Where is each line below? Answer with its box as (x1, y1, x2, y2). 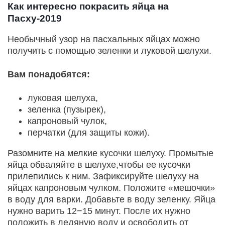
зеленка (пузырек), (28, 104, 106, 115)
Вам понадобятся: (8, 69, 90, 80)
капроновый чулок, (28, 116, 107, 127)
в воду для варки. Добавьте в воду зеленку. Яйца (8, 194, 215, 205)
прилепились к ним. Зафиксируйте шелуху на (8, 171, 199, 182)
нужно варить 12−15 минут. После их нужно (8, 206, 190, 216)
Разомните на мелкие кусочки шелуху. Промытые (8, 148, 213, 159)
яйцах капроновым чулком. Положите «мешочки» (8, 183, 215, 193)
